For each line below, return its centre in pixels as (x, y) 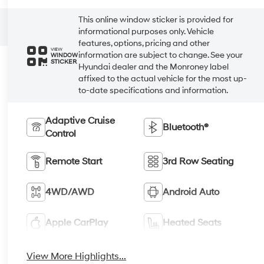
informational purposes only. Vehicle (146, 32)
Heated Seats (192, 223)
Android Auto (191, 192)
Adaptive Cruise (80, 121)
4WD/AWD (70, 192)
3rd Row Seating (198, 162)
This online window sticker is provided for (156, 20)
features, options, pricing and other (144, 44)
